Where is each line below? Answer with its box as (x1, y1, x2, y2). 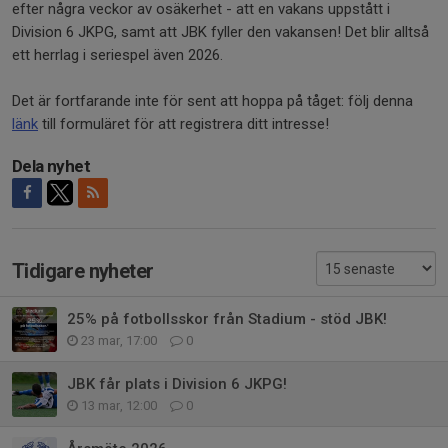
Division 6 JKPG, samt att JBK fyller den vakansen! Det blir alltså (12, 22, 429, 41)
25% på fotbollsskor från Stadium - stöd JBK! (67, 310, 387, 329)
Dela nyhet (12, 155, 90, 176)
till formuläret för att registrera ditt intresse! (38, 114, 333, 133)
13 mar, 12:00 (78, 398, 160, 414)
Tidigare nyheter (12, 258, 154, 283)
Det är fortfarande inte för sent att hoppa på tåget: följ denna (12, 91, 413, 110)
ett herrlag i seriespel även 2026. (12, 45, 223, 64)
